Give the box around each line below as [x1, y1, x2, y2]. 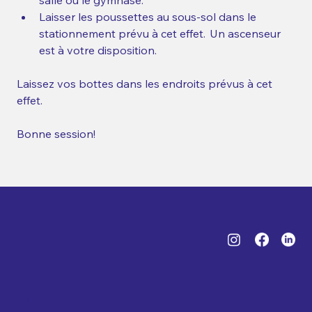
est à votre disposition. [39, 43, 159, 57]
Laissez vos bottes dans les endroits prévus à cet [17, 77, 275, 91]
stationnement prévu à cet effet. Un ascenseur [39, 26, 283, 40]
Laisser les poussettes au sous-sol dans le [39, 10, 259, 24]
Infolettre [17, 297, 47, 304]
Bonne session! [17, 127, 98, 141]
